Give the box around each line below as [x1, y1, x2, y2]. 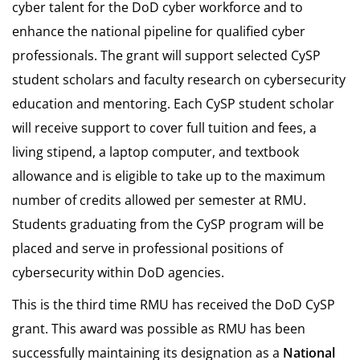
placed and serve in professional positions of [12, 239, 283, 257]
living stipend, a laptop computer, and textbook [12, 142, 299, 161]
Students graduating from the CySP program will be [12, 215, 324, 233]
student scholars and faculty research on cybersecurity [12, 70, 346, 88]
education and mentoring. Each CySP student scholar [12, 94, 334, 112]
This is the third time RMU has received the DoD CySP [12, 295, 335, 313]
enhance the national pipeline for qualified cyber [12, 22, 305, 40]
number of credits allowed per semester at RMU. [12, 190, 306, 209]
